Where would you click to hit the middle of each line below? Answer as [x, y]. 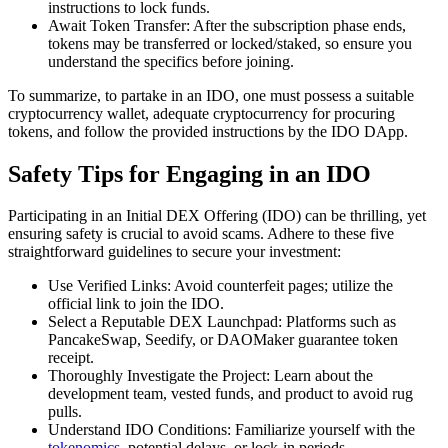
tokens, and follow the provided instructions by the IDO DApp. [208, 131]
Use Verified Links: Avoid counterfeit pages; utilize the [220, 286]
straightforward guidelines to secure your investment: [174, 252]
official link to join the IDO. [136, 304]
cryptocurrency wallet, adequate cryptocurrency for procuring [201, 113]
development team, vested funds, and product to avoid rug [230, 394]
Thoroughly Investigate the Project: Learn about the [210, 376]
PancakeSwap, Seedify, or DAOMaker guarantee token [223, 340]
